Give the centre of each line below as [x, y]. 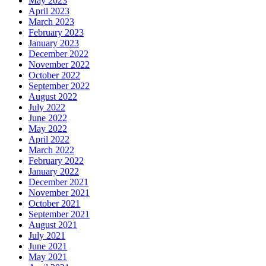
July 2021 [47, 235]
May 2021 [48, 256]
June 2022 [48, 118]
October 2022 [54, 75]
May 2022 [48, 128]
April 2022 [49, 139]
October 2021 [54, 203]
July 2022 [47, 107]
